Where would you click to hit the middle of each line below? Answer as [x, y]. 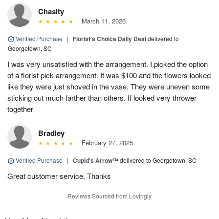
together [20, 109]
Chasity [51, 11]
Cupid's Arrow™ [96, 160]
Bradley [51, 133]
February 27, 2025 [105, 142]
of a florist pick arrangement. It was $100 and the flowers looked [109, 75]
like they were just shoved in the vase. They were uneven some [109, 86]
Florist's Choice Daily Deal [109, 38]
